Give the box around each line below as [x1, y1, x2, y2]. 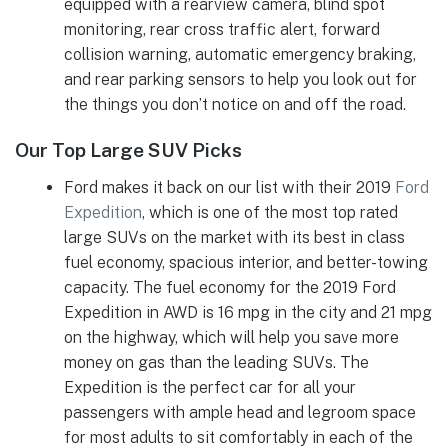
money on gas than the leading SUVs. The [63, 352, 369, 372]
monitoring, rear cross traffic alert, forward [63, 19, 380, 39]
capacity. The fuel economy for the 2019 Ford [63, 277, 396, 297]
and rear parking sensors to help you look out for [63, 69, 417, 89]
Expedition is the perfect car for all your [63, 377, 356, 397]
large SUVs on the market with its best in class [63, 227, 405, 247]
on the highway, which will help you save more [63, 327, 399, 347]
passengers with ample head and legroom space [63, 402, 416, 422]
